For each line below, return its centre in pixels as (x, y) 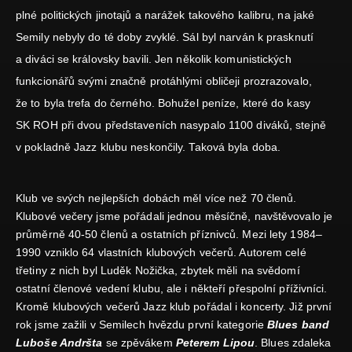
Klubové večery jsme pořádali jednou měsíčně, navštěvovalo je (174, 216)
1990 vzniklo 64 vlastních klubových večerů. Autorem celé (161, 253)
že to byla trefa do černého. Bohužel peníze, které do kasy (163, 103)
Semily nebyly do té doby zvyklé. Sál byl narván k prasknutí (165, 37)
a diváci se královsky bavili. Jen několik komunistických (154, 59)
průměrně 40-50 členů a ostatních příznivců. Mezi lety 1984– (169, 235)
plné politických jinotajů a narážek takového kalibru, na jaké (165, 15)
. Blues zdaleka (293, 343)
